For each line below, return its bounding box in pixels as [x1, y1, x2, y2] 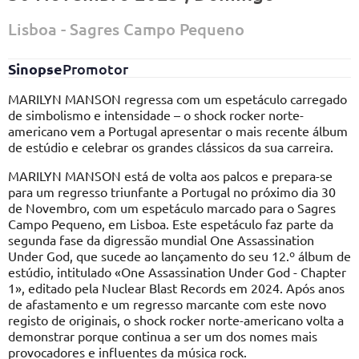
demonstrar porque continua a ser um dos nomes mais [8, 328, 317, 345]
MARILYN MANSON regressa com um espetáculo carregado [8, 91, 347, 107]
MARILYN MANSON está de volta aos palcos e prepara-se [8, 167, 333, 184]
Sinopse [8, 59, 63, 79]
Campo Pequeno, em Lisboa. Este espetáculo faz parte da [8, 216, 333, 232]
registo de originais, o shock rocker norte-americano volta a [8, 312, 344, 329]
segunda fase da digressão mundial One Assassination [8, 232, 314, 248]
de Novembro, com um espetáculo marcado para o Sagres [8, 200, 336, 216]
